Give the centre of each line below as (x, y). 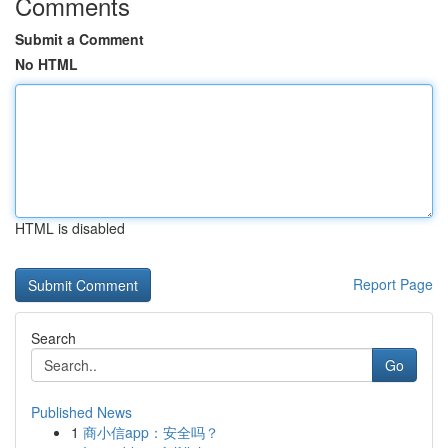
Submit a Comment (79, 39)
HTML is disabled (70, 228)
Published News (81, 412)
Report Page (393, 284)
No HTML (46, 64)
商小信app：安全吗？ (151, 432)
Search (53, 338)
